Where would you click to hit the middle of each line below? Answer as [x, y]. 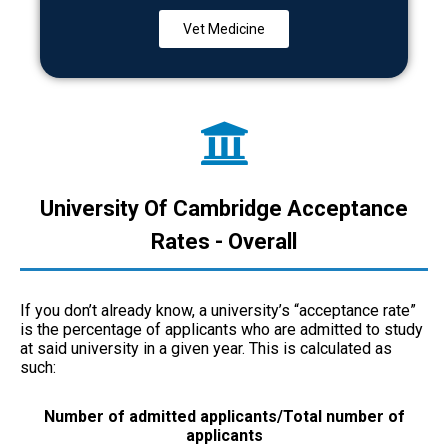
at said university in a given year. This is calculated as [206, 348]
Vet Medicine [224, 28]
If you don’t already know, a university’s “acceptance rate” [218, 310]
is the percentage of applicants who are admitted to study [221, 329]
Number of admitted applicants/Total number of [224, 416]
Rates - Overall [224, 241]
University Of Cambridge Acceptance [224, 208]
